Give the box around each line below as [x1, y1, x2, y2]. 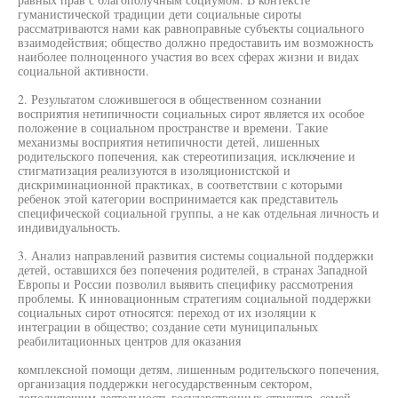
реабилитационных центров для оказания [18, 332, 241, 349]
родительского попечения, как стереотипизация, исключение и [18, 147, 355, 164]
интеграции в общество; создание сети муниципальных [18, 318, 318, 335]
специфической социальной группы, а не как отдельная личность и [18, 204, 379, 221]
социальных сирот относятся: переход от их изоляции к [18, 304, 316, 321]
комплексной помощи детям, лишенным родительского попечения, [18, 361, 379, 378]
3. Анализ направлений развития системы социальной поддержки [18, 247, 374, 264]
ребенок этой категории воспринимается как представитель [18, 190, 338, 207]
